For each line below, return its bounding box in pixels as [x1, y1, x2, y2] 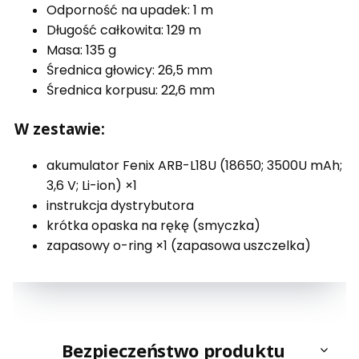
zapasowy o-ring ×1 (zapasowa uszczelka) [46, 236, 311, 255]
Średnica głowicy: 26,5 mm [46, 61, 212, 80]
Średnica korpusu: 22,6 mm [46, 81, 215, 100]
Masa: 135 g [46, 41, 116, 60]
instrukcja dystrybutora [46, 196, 194, 215]
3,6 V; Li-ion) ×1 [46, 175, 137, 195]
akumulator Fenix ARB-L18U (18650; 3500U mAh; [46, 155, 342, 175]
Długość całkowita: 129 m [46, 21, 201, 40]
